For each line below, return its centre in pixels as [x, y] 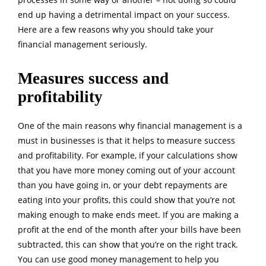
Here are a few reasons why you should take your [116, 30]
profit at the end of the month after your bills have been [129, 230]
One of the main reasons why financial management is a [130, 126]
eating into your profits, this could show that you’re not [126, 200]
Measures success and [93, 79]
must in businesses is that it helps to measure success [126, 141]
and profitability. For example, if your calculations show [128, 156]
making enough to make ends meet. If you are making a [128, 215]
